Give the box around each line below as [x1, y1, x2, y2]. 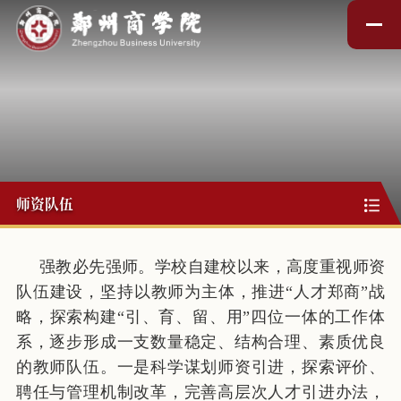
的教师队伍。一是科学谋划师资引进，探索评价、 [15, 357, 386, 376]
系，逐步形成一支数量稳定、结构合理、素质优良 [15, 332, 386, 351]
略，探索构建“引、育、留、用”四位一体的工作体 [15, 307, 386, 326]
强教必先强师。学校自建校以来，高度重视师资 [38, 257, 386, 276]
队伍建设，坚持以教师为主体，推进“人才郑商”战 [15, 282, 386, 301]
